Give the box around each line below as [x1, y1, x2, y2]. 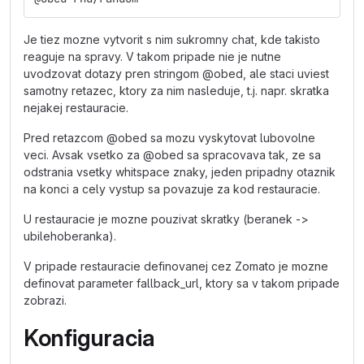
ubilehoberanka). [24, 229, 116, 243]
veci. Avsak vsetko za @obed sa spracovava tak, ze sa [24, 148, 321, 162]
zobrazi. [24, 293, 67, 307]
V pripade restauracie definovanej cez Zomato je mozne [24, 259, 328, 273]
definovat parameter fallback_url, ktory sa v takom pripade [24, 276, 340, 290]
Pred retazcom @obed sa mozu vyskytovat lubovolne [24, 131, 315, 145]
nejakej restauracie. [24, 101, 128, 115]
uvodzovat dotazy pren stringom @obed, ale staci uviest [24, 67, 329, 80]
